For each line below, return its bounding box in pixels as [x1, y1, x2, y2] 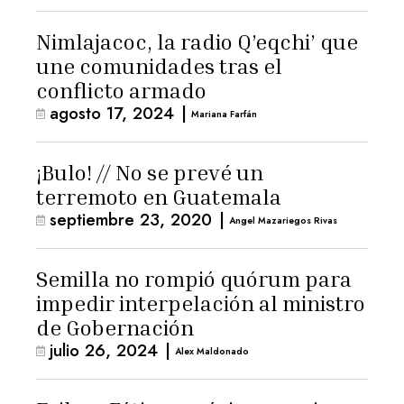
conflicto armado [36, 78, 207, 103]
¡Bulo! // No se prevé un [36, 160, 263, 185]
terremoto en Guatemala [36, 184, 281, 209]
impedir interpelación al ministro [36, 290, 365, 316]
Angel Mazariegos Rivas [229, 213, 338, 227]
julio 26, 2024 [50, 338, 158, 363]
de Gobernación [36, 315, 194, 340]
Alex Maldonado [175, 344, 250, 358]
